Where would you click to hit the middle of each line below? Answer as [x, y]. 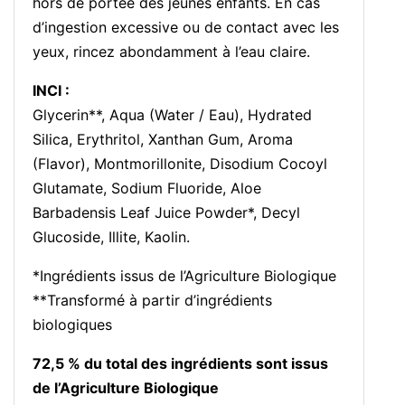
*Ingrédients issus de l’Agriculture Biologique [184, 276]
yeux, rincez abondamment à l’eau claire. [171, 52]
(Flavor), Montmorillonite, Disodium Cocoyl [180, 164]
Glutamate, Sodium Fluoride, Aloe [147, 188]
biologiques [72, 325]
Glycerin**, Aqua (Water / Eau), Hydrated [172, 115]
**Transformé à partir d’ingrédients [152, 301]
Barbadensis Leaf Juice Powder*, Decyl [166, 213]
